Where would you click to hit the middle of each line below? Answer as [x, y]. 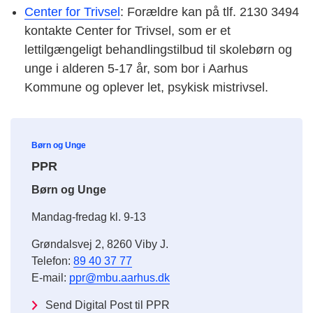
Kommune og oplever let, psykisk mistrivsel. [146, 88]
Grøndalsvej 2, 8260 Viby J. [100, 245]
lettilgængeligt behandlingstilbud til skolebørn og [158, 50]
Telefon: [52, 261]
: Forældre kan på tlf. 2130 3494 [210, 12]
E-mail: [50, 278]
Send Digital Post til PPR [108, 305]
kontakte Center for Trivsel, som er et [128, 31]
